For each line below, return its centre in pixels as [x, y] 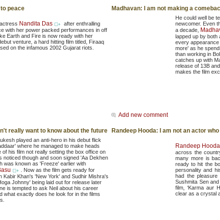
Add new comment [143, 115]
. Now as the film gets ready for [58, 170]
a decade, [188, 30]
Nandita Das [36, 24]
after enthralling [81, 24]
